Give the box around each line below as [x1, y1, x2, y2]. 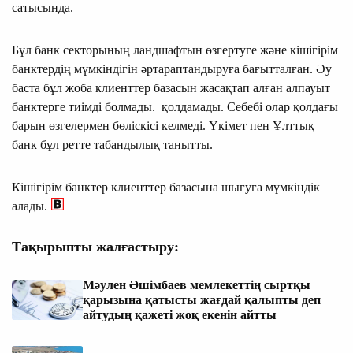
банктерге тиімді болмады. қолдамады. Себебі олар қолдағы [12, 99, 338, 113]
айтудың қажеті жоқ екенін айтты [83, 307, 277, 321]
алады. [12, 199, 47, 213]
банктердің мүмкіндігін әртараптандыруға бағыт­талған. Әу [12, 61, 332, 76]
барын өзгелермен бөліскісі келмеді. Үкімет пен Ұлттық [12, 118, 314, 132]
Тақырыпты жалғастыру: [12, 238, 179, 255]
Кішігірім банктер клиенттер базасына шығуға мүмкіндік [12, 180, 320, 194]
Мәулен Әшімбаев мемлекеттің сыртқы [83, 277, 310, 292]
